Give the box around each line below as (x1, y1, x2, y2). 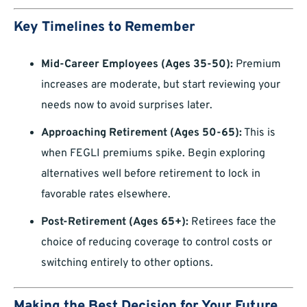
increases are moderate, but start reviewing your (41, 78, 280, 93)
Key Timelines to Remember (14, 19, 195, 37)
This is (242, 126, 275, 140)
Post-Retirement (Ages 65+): (41, 215, 188, 230)
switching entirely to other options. (41, 256, 213, 271)
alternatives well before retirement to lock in (41, 167, 260, 182)
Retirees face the (188, 215, 276, 230)
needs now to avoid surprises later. (41, 99, 212, 113)
